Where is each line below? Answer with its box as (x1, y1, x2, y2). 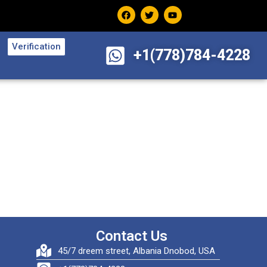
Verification (11, 41, 61, 52)
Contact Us (96, 228, 168, 244)
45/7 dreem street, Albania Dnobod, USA (58, 245, 216, 256)
